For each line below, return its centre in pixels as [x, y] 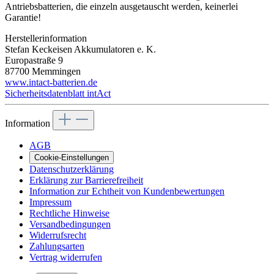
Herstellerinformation [46, 38]
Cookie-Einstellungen [72, 157]
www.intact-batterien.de [51, 82]
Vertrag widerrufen [66, 257]
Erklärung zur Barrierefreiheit [86, 180]
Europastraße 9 [34, 60]
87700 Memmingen [43, 71]
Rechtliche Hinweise [69, 213]
